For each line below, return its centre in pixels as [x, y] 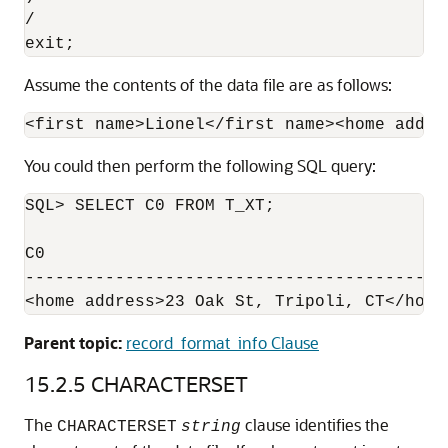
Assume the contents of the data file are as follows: [208, 84]
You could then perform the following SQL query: [200, 165]
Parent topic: [73, 342]
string [211, 426]
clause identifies [301, 424]
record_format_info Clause [222, 342]
